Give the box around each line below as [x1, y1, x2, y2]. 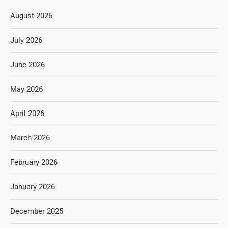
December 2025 [10, 207, 63, 216]
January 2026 [10, 182, 55, 191]
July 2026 [10, 36, 42, 45]
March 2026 [10, 133, 50, 142]
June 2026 [10, 60, 45, 69]
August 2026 [10, 11, 52, 20]
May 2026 [10, 84, 43, 94]
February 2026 [10, 158, 58, 167]
